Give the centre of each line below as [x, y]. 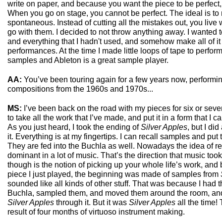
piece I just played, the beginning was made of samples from [114, 174]
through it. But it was [92, 202]
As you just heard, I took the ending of [74, 127]
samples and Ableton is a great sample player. [88, 60]
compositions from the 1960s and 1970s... [80, 89]
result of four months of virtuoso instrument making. [96, 212]
